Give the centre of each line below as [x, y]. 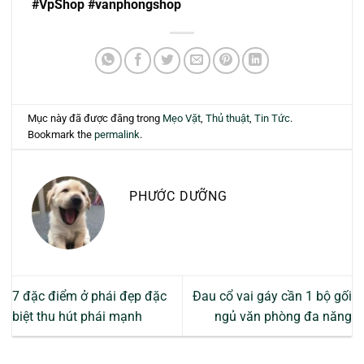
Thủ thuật [228, 118]
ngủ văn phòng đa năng [283, 316]
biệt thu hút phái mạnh [77, 316]
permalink [117, 134]
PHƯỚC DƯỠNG [178, 197]
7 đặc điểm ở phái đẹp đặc [89, 296]
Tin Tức [273, 118]
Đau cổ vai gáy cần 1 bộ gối [272, 296]
